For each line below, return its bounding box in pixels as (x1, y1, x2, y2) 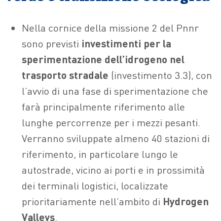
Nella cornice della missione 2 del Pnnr (22, 21, 199, 35)
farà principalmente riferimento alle (22, 100, 185, 113)
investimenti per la (81, 37, 171, 50)
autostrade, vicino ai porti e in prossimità (22, 163, 205, 177)
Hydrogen (163, 194, 209, 208)
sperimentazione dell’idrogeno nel (22, 52, 184, 66)
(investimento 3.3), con (109, 68, 212, 82)
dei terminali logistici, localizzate (22, 179, 168, 192)
